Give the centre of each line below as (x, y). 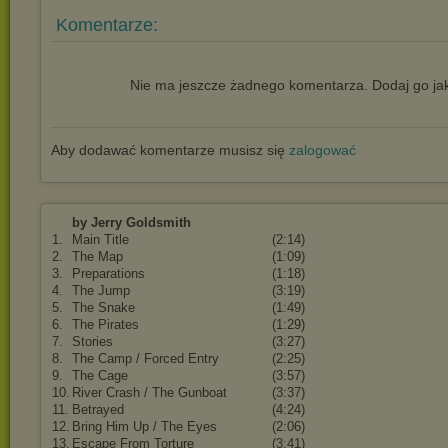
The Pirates (105, 324)
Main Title (100, 239)
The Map (97, 256)
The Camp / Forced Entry (145, 358)
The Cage (100, 375)
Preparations (108, 273)
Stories (92, 341)
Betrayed (98, 409)
